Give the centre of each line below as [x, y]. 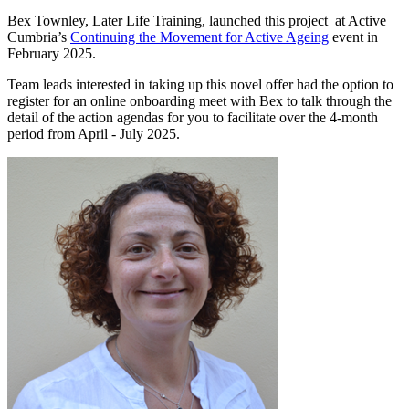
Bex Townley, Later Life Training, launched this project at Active [197, 20]
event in [353, 37]
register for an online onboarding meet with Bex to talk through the [199, 100]
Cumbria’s [39, 37]
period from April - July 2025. [94, 133]
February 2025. [52, 53]
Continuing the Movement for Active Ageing [199, 37]
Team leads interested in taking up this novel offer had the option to [200, 84]
